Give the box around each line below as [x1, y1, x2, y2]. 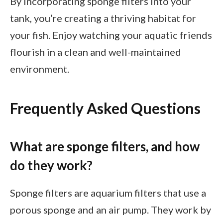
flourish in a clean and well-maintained [10, 45, 181, 58]
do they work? [10, 157, 93, 173]
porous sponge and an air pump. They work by [10, 204, 211, 216]
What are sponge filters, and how [10, 138, 200, 154]
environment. [10, 62, 69, 75]
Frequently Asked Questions [10, 99, 201, 117]
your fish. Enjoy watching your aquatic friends [10, 28, 212, 41]
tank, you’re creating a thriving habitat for [10, 11, 196, 24]
